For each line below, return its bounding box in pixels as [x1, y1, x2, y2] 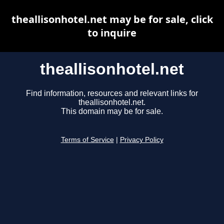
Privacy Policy [119, 136, 163, 144]
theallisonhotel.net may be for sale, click [11, 12, 213, 26]
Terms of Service [60, 136, 114, 144]
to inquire [87, 26, 136, 39]
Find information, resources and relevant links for [26, 89, 198, 98]
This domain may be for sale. [61, 107, 163, 116]
